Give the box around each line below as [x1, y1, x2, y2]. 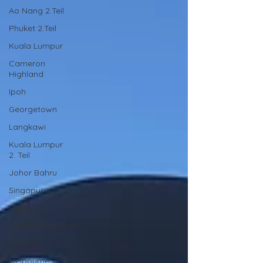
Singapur [9, 185, 43, 195]
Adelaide [9, 238, 43, 248]
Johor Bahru [9, 167, 57, 178]
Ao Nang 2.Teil [9, 5, 64, 16]
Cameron [9, 58, 45, 69]
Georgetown [9, 104, 57, 114]
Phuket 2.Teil [9, 23, 56, 33]
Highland [9, 69, 43, 79]
